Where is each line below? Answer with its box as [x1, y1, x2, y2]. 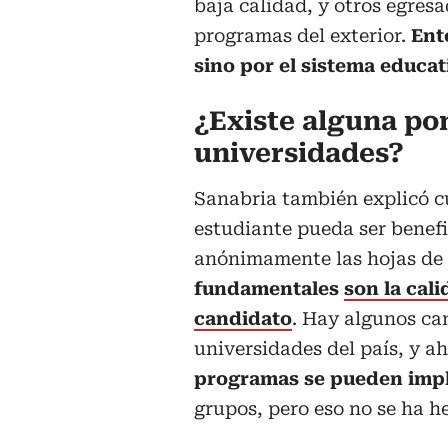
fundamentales [194, 278, 344, 300]
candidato [194, 308, 292, 330]
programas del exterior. [194, 25, 411, 47]
